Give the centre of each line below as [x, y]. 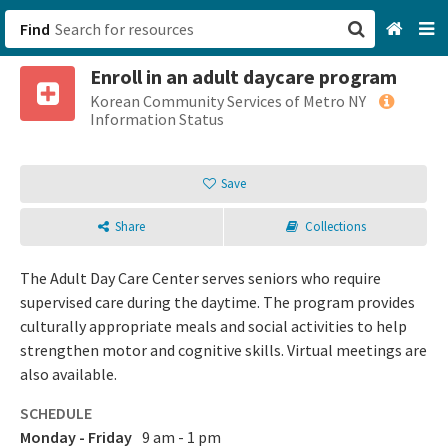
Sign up [260, 190]
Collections [335, 226]
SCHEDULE [56, 413]
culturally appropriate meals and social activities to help [213, 326]
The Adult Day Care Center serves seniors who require [200, 278]
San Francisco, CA [294, 90]
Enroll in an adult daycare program [243, 76]
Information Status [157, 119]
